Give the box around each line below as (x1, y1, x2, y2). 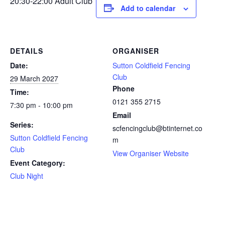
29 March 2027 (10, 73, 58, 83)
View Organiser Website (113, 148, 189, 158)
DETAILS (10, 45, 43, 56)
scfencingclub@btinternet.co (113, 123, 202, 133)
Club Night (10, 170, 43, 181)
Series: (10, 119, 34, 130)
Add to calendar (121, 3, 175, 13)
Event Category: (10, 157, 65, 168)
